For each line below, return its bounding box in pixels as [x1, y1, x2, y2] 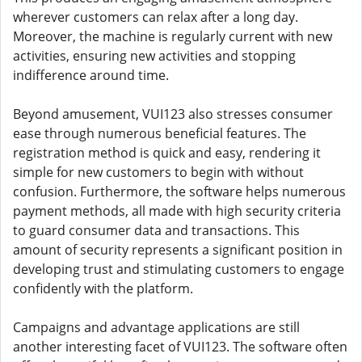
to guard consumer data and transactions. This [13, 221, 300, 239]
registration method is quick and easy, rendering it [13, 144, 321, 162]
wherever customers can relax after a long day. [13, 8, 298, 26]
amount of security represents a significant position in [13, 241, 343, 259]
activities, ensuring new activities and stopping [13, 47, 296, 65]
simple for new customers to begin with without [13, 163, 304, 181]
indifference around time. [13, 66, 169, 84]
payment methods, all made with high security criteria [13, 202, 341, 220]
